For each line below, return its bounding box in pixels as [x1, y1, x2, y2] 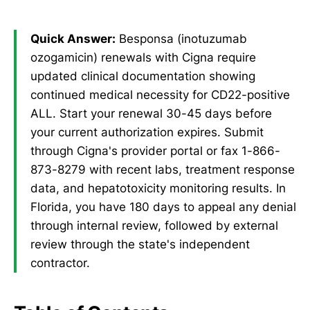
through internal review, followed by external [30, 218, 278, 232]
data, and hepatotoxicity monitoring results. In [30, 181, 286, 195]
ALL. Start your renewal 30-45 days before [30, 106, 272, 120]
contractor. [30, 255, 90, 270]
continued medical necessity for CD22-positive [30, 87, 290, 102]
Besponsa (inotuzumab [116, 31, 247, 46]
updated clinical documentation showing [30, 69, 255, 83]
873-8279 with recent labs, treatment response [30, 162, 295, 176]
